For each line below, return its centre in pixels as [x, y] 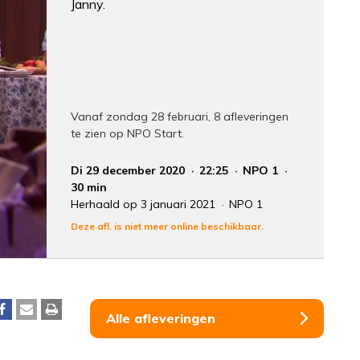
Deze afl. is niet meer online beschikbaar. [168, 226]
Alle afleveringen [161, 318]
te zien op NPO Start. [128, 133]
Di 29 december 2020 [130, 170]
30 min [89, 187]
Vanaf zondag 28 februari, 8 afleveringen [180, 116]
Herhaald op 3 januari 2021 [145, 204]
